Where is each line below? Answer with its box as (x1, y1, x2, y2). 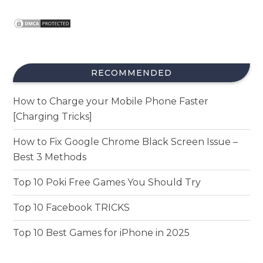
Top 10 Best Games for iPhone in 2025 (13, 227, 190, 238)
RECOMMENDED (91, 67, 172, 78)
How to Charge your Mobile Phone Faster (13, 95, 209, 107)
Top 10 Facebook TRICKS (13, 201, 130, 213)
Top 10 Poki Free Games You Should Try (13, 176, 201, 188)
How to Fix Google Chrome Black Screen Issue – (13, 136, 238, 147)
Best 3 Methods (13, 151, 87, 163)
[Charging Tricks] (13, 110, 93, 122)
